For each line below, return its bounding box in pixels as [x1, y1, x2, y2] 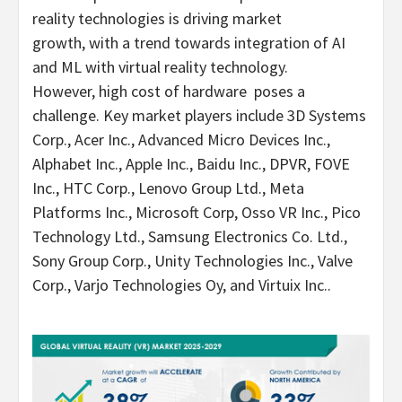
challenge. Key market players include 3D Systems [32, 105, 366, 127]
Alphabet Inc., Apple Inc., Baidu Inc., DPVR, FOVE [32, 153, 350, 175]
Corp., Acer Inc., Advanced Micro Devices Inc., [32, 129, 330, 151]
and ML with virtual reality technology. [32, 57, 288, 78]
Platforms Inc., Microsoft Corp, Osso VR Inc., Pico [32, 202, 361, 223]
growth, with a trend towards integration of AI [32, 32, 345, 54]
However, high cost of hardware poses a [32, 81, 305, 102]
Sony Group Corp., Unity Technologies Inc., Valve [32, 250, 353, 272]
